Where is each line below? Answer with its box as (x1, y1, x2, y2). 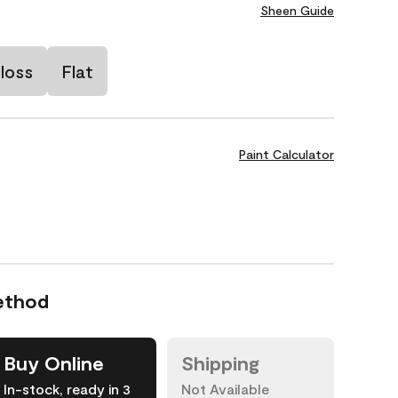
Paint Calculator (239, 147, 334, 162)
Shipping (181, 351, 259, 374)
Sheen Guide (260, 3, 334, 18)
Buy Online (4, 351, 104, 374)
